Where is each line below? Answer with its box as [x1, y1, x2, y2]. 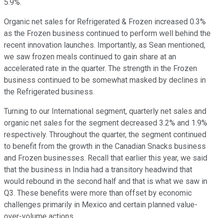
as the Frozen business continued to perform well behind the [4, 29, 211, 38]
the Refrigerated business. [4, 87, 94, 97]
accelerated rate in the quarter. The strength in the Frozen [4, 64, 197, 73]
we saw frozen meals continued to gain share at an [4, 52, 176, 62]
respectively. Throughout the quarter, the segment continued [4, 130, 206, 140]
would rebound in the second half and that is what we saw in [4, 177, 207, 186]
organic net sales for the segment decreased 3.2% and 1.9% [4, 118, 207, 128]
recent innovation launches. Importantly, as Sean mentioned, [4, 40, 205, 50]
